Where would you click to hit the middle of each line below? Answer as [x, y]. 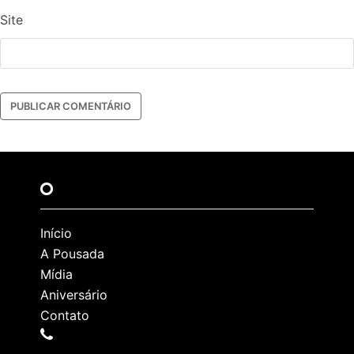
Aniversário [74, 295]
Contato [65, 316]
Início [56, 233]
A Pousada [72, 254]
